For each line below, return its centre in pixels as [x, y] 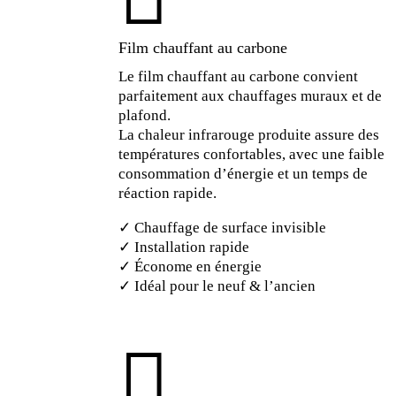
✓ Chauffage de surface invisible [223, 227]
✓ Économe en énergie [190, 266]
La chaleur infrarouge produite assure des [249, 134]
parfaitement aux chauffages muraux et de [251, 95]
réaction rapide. [168, 193]
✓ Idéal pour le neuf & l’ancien [217, 286]
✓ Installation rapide [184, 247]
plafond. [145, 115]
